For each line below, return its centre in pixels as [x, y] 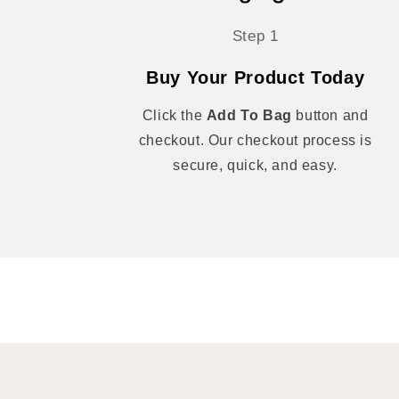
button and [330, 115]
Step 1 [255, 36]
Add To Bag [249, 115]
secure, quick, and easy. [255, 165]
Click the [174, 115]
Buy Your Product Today [255, 77]
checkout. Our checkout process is [255, 140]
